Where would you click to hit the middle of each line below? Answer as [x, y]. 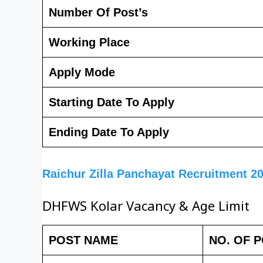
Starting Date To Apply [112, 102]
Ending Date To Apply [109, 132]
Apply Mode [82, 72]
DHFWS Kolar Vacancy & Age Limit [146, 209]
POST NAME [83, 240]
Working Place [89, 42]
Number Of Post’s [98, 12]
